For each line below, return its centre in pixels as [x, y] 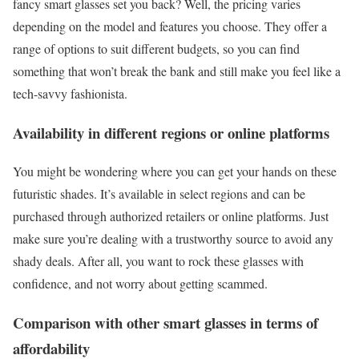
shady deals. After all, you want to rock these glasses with [158, 261]
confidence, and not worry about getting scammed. [140, 284]
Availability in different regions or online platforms [171, 132]
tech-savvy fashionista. [70, 93]
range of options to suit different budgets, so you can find [156, 48]
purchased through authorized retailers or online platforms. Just [171, 216]
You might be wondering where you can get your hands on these [175, 171]
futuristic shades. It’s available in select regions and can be [159, 194]
